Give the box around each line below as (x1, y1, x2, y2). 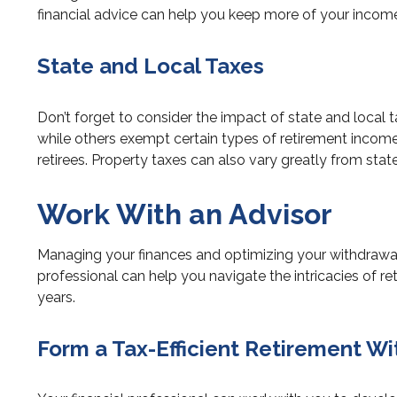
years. (37, 288, 75, 306)
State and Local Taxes (37, 52, 264, 79)
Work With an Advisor (37, 197, 332, 230)
